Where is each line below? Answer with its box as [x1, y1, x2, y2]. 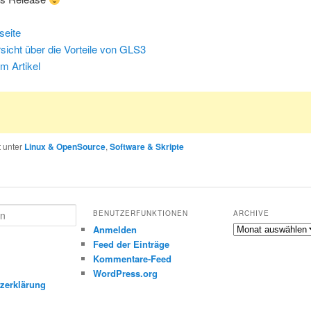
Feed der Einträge [92, 237, 169, 251]
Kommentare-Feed [92, 251, 171, 265]
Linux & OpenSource [24, 140, 106, 153]
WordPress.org [92, 266, 158, 280]
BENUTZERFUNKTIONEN [92, 208, 188, 218]
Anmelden [92, 222, 137, 236]
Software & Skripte [110, 140, 185, 153]
